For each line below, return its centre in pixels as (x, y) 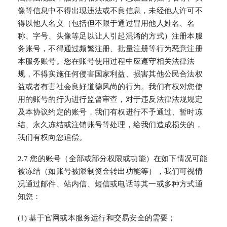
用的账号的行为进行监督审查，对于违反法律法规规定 (110, 99)
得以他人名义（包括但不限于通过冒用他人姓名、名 (106, 23)
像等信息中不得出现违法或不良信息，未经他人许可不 (110, 10)
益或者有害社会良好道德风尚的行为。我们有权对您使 (110, 86)
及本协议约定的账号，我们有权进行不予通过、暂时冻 (110, 112)
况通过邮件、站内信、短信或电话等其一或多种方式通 (110, 184)
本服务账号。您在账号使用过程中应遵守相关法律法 (106, 61)
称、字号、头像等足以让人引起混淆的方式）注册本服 (110, 36)
